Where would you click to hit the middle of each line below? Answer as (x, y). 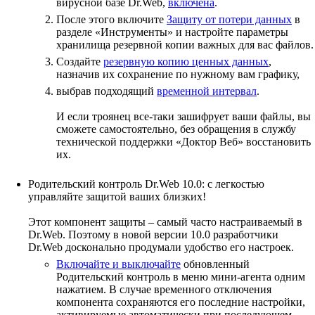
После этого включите (111, 19)
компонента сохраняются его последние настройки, (181, 302)
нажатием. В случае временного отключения (164, 289)
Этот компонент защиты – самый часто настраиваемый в (165, 222)
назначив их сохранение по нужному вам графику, (178, 74)
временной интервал (207, 91)
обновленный (215, 264)
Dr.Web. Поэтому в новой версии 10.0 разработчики (153, 234)
